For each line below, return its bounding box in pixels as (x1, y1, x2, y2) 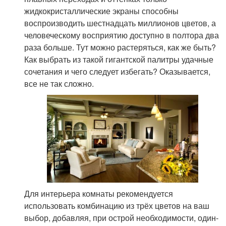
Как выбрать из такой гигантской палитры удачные (24, 53, 214, 65)
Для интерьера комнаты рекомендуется (24, 188, 174, 200)
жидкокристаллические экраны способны (24, 5, 179, 17)
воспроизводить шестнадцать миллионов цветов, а (24, 17, 216, 29)
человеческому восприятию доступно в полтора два (24, 29, 219, 41)
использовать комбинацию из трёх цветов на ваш (24, 200, 210, 212)
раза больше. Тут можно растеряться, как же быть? (24, 41, 216, 53)
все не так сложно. (24, 77, 94, 89)
